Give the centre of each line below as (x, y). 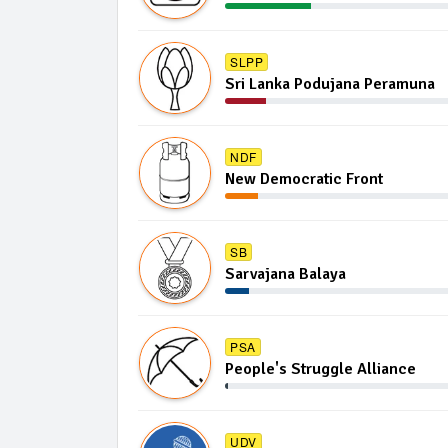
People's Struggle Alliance (320, 369)
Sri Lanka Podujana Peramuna (330, 84)
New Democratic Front (304, 179)
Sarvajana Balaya (285, 274)
